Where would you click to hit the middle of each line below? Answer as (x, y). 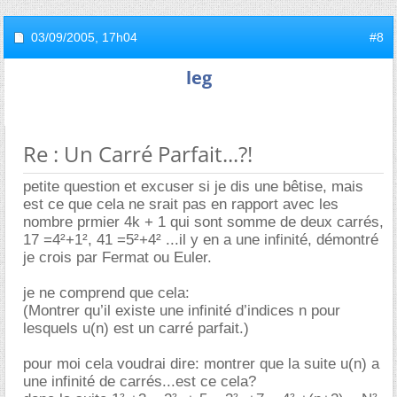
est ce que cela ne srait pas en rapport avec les (181, 204)
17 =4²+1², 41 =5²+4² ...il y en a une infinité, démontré (201, 239)
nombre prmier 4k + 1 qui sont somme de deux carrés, (203, 222)
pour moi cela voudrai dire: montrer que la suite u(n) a (201, 363)
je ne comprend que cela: (106, 292)
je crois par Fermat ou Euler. (117, 257)
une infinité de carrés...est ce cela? (140, 381)
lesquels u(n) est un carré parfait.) (136, 328)
